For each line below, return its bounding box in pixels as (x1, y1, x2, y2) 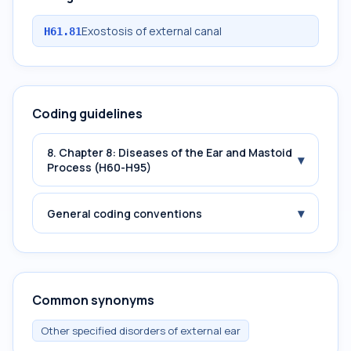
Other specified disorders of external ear (41, 324, 241, 338)
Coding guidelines (32, 105, 143, 122)
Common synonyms (32, 291, 154, 309)
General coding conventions (47, 205, 202, 221)
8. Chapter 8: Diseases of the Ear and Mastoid (47, 145, 292, 160)
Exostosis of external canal (81, 24, 222, 38)
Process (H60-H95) (47, 160, 151, 175)
